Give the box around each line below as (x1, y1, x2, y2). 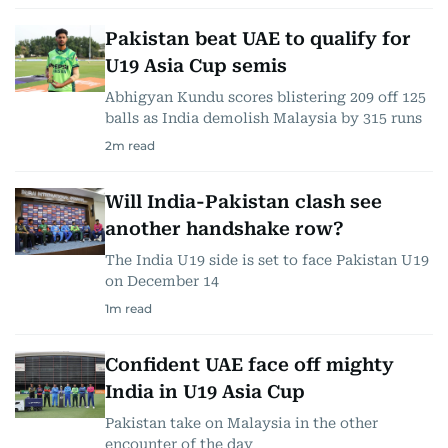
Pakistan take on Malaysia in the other (105, 414, 378, 431)
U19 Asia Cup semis (105, 54, 287, 76)
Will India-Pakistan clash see (105, 190, 382, 212)
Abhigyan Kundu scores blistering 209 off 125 (105, 88, 426, 105)
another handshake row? (105, 217, 344, 239)
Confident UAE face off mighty (105, 353, 394, 375)
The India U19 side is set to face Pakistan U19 (105, 251, 429, 268)
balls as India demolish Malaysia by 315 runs (105, 109, 422, 126)
